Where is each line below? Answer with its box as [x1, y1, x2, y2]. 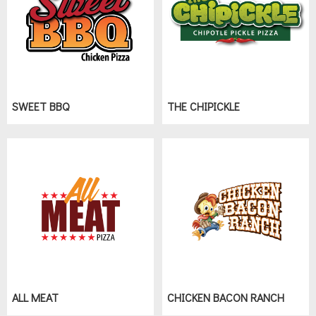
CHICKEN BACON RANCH [167, 289, 285, 305]
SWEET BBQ [12, 99, 69, 114]
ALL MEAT [12, 289, 59, 305]
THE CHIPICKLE [167, 99, 241, 114]
